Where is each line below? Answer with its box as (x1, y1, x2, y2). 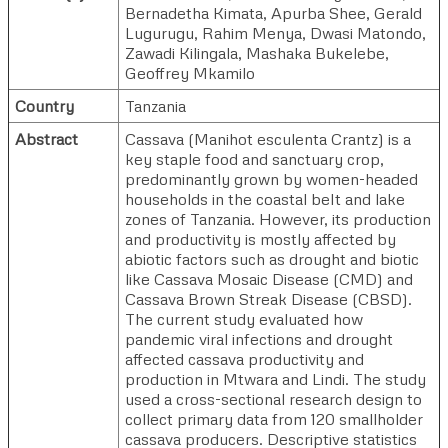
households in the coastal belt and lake (125, 188, 405, 209)
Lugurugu (125, 22, 194, 43)
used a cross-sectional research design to (125, 388, 422, 409)
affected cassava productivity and (125, 348, 364, 369)
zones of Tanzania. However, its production (125, 208, 431, 229)
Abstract (15, 128, 78, 149)
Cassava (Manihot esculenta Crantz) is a (125, 128, 411, 149)
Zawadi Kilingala (125, 42, 238, 63)
